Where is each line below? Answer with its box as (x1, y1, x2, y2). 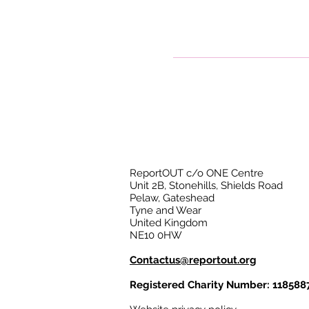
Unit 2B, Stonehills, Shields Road (130, 179, 283, 192)
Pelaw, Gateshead (130, 192, 215, 204)
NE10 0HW (130, 229, 182, 241)
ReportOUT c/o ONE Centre (130, 167, 263, 179)
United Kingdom (130, 217, 208, 229)
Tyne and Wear (130, 204, 201, 217)
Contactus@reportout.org (130, 254, 257, 266)
